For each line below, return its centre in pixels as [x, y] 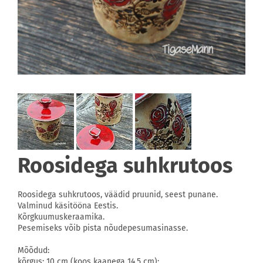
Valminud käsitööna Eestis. [68, 206]
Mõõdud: [33, 250]
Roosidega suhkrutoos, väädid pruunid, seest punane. [118, 195]
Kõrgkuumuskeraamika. [61, 217]
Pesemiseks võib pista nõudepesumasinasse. [103, 228]
